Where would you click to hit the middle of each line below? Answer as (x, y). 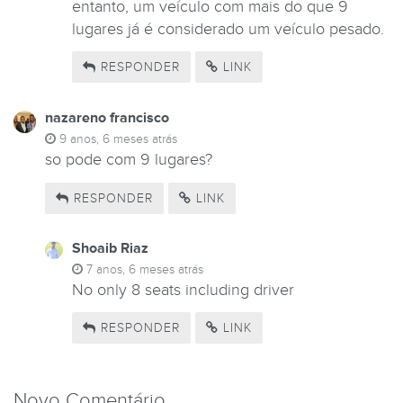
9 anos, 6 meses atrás (118, 139)
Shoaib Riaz (110, 248)
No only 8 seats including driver (183, 290)
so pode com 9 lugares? (129, 160)
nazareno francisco (107, 118)
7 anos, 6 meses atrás (145, 269)
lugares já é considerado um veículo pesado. (228, 29)
